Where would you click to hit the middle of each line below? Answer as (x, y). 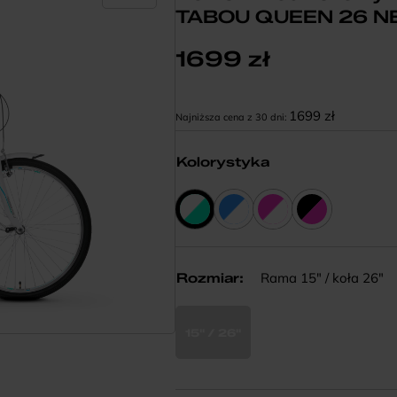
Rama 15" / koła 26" (321, 278)
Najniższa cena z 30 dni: (233, 117)
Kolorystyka (223, 162)
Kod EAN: (213, 98)
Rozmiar (208, 278)
